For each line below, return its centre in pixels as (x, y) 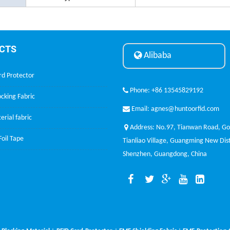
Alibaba (157, 55)
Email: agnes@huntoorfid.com (175, 109)
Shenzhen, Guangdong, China (165, 154)
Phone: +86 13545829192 (166, 90)
